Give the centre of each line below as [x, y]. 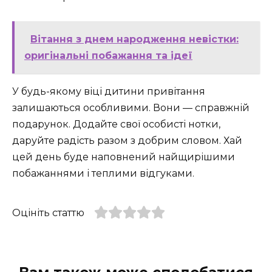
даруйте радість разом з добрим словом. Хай [127, 141]
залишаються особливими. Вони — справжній [131, 108]
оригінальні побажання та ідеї [108, 56]
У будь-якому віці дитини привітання [109, 92]
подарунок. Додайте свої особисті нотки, [116, 124]
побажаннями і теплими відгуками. [103, 174]
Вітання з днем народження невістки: [134, 39]
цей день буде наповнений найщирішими [124, 157]
